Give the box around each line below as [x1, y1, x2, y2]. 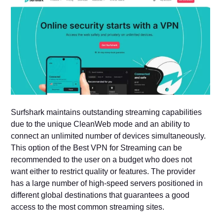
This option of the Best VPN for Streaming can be [11, 143, 183, 152]
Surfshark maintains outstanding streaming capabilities [11, 108, 202, 116]
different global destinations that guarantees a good [11, 190, 190, 199]
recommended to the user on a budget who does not [11, 155, 192, 164]
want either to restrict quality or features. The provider [11, 167, 196, 176]
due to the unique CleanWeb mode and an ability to [11, 119, 190, 128]
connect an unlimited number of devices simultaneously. [11, 131, 206, 140]
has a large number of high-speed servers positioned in [11, 179, 203, 187]
